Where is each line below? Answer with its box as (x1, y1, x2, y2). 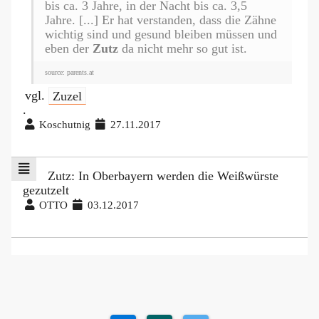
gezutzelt (23, 183, 69, 198)
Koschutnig (36, 118, 94, 131)
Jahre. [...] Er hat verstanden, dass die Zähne (45, 13, 276, 28)
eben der (45, 41, 93, 56)
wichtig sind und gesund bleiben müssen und (45, 27, 277, 42)
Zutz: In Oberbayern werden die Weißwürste (47, 169, 278, 184)
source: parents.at (45, 68, 94, 77)
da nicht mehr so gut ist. (118, 41, 247, 56)
